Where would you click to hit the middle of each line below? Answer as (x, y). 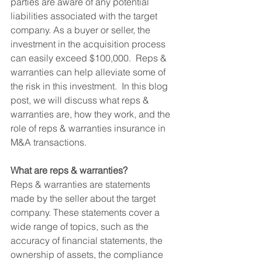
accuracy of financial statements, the (88, 240)
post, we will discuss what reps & (81, 100)
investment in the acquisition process (89, 44)
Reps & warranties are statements (82, 184)
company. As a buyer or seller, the (82, 30)
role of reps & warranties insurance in (89, 128)
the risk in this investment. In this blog (90, 86)
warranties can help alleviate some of (89, 72)
